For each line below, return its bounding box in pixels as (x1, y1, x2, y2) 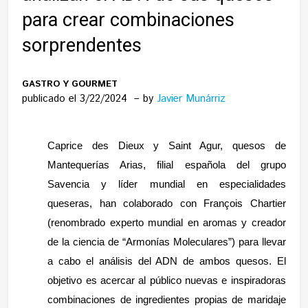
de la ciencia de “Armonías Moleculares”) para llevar (47, 236, 286, 247)
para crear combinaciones (22, 9, 235, 31)
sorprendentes (22, 34, 142, 56)
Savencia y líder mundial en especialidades (47, 178, 286, 190)
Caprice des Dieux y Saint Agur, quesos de (47, 140, 286, 151)
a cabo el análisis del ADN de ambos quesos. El (47, 255, 286, 267)
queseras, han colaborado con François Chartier (47, 197, 286, 209)
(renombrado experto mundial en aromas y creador (47, 217, 286, 228)
